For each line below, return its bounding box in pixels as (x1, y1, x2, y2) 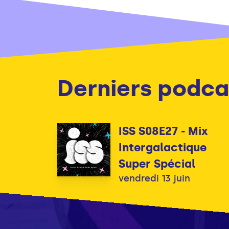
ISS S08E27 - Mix (119, 124, 208, 138)
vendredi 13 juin (119, 172, 190, 184)
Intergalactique (119, 140, 207, 154)
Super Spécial (119, 156, 195, 171)
